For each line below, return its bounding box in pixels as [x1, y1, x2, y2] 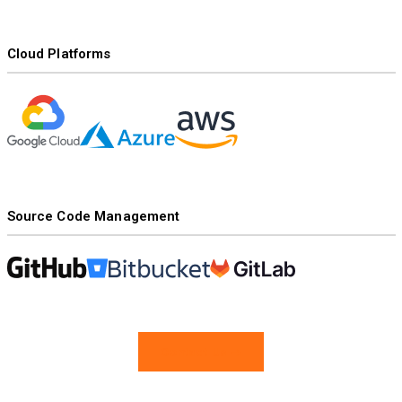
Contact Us [161, 345, 231, 359]
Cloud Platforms [6, 45, 111, 62]
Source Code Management [6, 207, 180, 224]
